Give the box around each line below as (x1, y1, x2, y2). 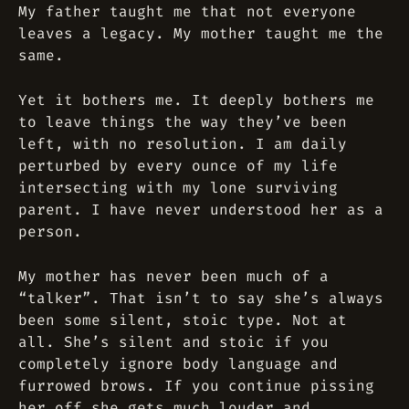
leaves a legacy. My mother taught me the (18, 24, 383, 43)
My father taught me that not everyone (18, 2, 356, 21)
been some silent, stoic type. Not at (18, 310, 347, 330)
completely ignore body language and (18, 354, 338, 373)
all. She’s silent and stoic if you (18, 332, 329, 351)
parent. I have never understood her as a (18, 200, 383, 219)
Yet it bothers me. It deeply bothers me (18, 90, 374, 110)
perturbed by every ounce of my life (18, 156, 338, 175)
